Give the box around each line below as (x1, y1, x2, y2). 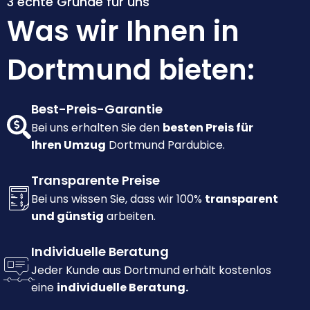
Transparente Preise (31, 172, 160, 190)
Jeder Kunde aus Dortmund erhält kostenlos (31, 262, 271, 279)
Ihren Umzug (31, 137, 106, 154)
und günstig (31, 208, 104, 225)
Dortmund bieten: (7, 51, 255, 90)
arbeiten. (104, 208, 156, 225)
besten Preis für (163, 120, 253, 136)
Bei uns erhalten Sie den (31, 120, 163, 136)
